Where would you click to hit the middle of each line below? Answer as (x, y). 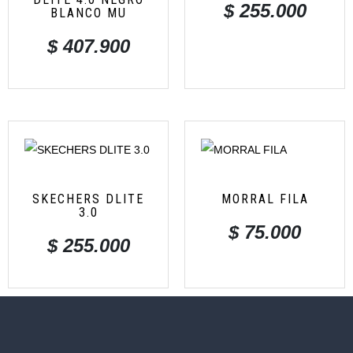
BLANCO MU (88, 13)
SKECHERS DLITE (88, 199)
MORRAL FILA (265, 199)
